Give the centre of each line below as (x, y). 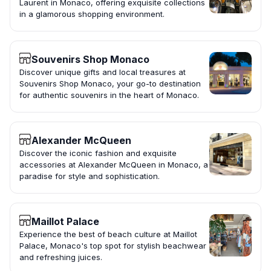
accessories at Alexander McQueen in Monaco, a (114, 165)
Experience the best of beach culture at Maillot (108, 234)
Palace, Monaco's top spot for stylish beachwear (113, 246)
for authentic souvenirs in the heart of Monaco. (109, 95)
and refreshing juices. (61, 257)
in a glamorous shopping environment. (92, 14)
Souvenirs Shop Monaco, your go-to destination (110, 84)
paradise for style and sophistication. (90, 176)
